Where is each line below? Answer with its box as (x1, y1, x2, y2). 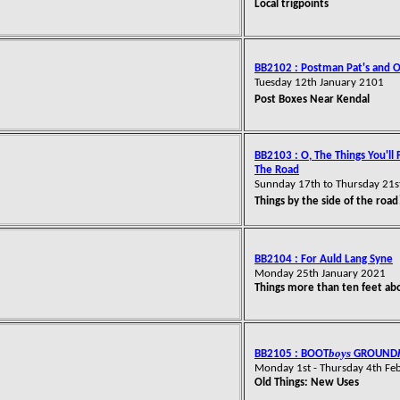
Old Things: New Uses (254, 377, 359, 388)
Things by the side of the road (254, 196, 398, 207)
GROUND (351, 348, 397, 360)
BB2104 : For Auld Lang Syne (254, 254, 393, 265)
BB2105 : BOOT (254, 348, 329, 360)
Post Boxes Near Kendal (254, 94, 370, 105)
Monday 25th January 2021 (254, 268, 386, 279)
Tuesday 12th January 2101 (254, 77, 384, 88)
